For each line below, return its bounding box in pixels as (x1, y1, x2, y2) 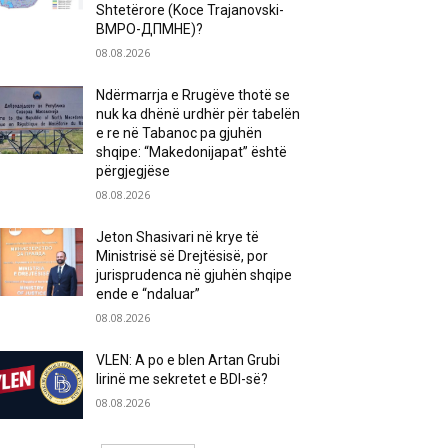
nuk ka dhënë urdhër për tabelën (96, 106, 301, 122)
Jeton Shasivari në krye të (96, 229, 260, 245)
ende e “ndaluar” (96, 286, 201, 302)
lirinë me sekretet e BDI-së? (96, 371, 269, 387)
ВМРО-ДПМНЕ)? (96, 21, 204, 37)
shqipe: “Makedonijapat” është (96, 144, 288, 160)
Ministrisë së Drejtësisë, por (96, 248, 269, 264)
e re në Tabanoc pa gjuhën (96, 125, 263, 141)
